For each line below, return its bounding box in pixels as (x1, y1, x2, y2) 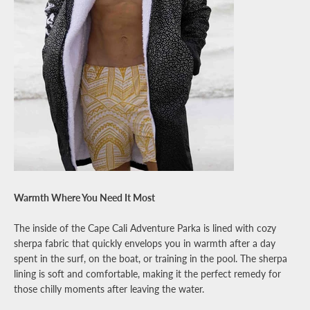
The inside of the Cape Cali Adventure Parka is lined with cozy (14, 222, 276, 234)
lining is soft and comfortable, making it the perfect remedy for (14, 268, 281, 280)
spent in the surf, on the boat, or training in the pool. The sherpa (14, 253, 287, 264)
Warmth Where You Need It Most (14, 192, 155, 203)
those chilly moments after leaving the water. (14, 283, 204, 295)
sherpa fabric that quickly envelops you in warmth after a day (14, 237, 275, 249)
